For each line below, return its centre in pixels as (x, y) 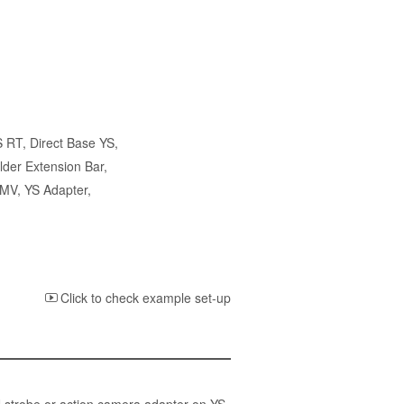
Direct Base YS (72, 143)
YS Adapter (55, 190)
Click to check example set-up (146, 298)
